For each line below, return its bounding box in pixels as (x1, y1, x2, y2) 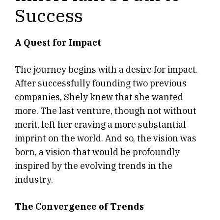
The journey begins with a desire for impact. (15, 64, 198, 76)
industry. (15, 174, 53, 186)
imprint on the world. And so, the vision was (15, 133, 196, 144)
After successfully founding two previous (15, 78, 187, 89)
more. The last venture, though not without (15, 105, 196, 117)
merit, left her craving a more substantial (15, 119, 186, 131)
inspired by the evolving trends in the (15, 160, 172, 172)
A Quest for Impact (15, 37, 101, 49)
